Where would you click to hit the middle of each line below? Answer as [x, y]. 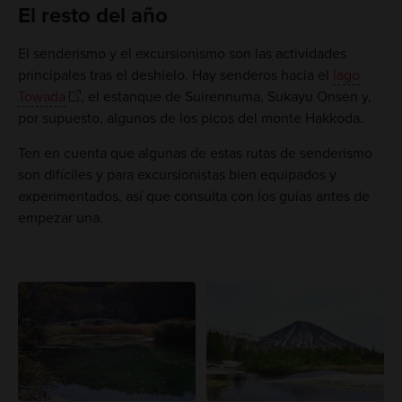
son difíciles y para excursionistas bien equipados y [177, 175]
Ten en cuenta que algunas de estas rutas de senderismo [195, 153]
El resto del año [92, 15]
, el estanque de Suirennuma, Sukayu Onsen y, [226, 96]
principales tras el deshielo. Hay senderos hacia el [175, 75]
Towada [41, 96]
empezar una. [60, 218]
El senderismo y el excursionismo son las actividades [182, 53]
